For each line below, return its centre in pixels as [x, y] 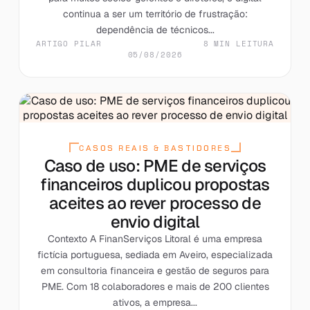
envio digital [155, 221]
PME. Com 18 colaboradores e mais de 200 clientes [155, 286]
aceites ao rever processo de [155, 203]
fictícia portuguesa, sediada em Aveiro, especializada [155, 254]
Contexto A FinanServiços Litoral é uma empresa [155, 238]
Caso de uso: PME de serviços [155, 165]
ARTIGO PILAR [69, 43]
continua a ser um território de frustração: [155, 13]
